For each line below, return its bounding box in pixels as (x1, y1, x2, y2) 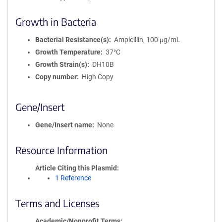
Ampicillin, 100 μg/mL (113, 36, 180, 44)
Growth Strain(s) (35, 60, 87, 68)
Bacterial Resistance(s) (35, 36, 109, 44)
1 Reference (55, 174, 91, 182)
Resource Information (15, 144, 108, 156)
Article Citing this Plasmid (35, 164, 117, 172)
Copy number (35, 73, 77, 81)
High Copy (81, 73, 113, 81)
